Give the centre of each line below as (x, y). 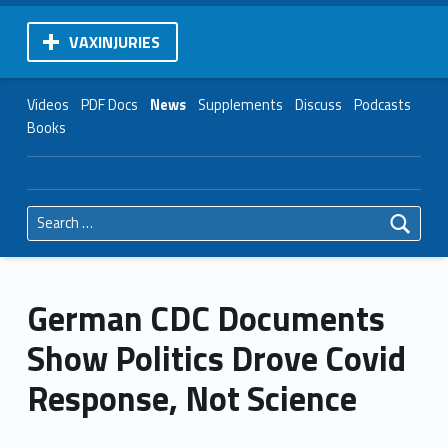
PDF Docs (109, 104)
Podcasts (382, 104)
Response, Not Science (191, 398)
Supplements (240, 104)
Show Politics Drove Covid (216, 358)
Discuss (318, 104)
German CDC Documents (205, 318)
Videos (47, 104)
